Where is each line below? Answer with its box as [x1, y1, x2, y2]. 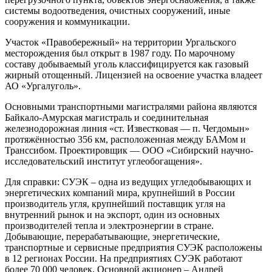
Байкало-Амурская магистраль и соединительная [5, 112, 208, 123]
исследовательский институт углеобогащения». [5, 155, 202, 166]
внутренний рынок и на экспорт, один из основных [5, 209, 220, 220]
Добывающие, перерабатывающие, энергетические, [5, 231, 220, 242]
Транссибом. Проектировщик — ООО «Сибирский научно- [5, 144, 253, 155]
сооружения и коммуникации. [5, 16, 130, 27]
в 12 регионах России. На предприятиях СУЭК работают [5, 253, 242, 263]
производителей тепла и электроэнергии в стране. [5, 220, 214, 231]
